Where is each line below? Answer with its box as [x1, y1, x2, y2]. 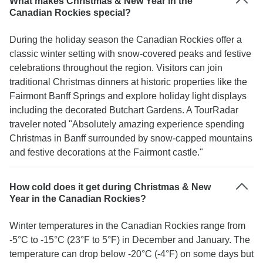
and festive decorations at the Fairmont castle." [9, 147, 203, 157]
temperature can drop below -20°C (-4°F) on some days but [9, 249, 254, 259]
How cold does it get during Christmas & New [9, 182, 211, 192]
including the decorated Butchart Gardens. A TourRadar [9, 105, 238, 115]
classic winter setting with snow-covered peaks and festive [9, 49, 251, 59]
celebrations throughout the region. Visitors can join [9, 63, 222, 73]
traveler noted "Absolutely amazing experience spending [9, 119, 244, 129]
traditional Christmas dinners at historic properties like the [9, 77, 247, 87]
